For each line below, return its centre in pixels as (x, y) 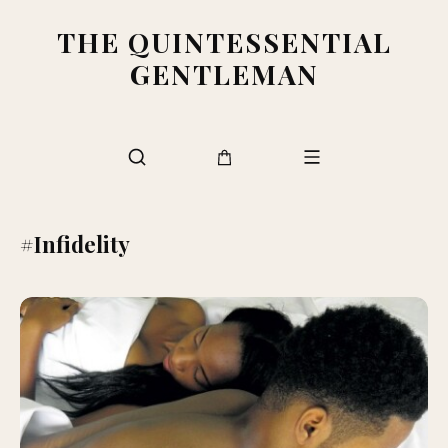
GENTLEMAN (224, 74)
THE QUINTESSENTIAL (224, 42)
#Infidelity (75, 244)
